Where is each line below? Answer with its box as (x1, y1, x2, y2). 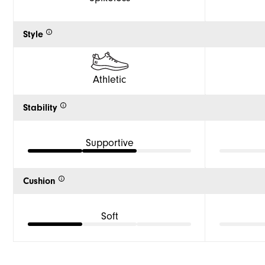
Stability (23, 102, 57, 114)
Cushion (23, 176, 56, 187)
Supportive (85, 136, 134, 149)
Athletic (93, 73, 126, 86)
